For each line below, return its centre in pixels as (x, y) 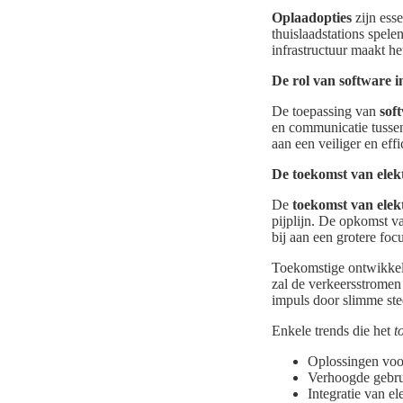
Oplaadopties (312, 18)
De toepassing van (326, 112)
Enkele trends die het (333, 331)
